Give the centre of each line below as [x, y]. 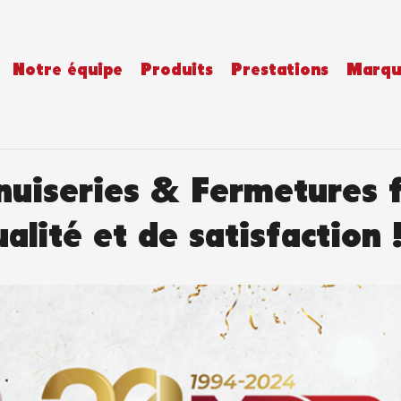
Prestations [280, 71]
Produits [177, 71]
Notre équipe [68, 71]
